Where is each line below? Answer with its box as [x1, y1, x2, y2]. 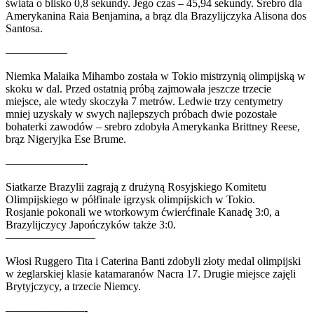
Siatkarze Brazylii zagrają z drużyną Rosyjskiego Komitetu [6, 180, 266, 193]
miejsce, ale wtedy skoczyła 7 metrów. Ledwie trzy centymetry [6, 95, 283, 107]
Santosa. [6, 22, 43, 34]
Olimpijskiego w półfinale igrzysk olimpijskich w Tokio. [6, 193, 255, 205]
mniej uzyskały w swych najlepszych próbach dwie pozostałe [6, 107, 277, 120]
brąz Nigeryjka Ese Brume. [6, 132, 129, 145]
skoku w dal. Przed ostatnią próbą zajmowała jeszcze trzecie [6, 82, 271, 95]
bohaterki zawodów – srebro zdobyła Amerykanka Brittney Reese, [6, 120, 300, 132]
